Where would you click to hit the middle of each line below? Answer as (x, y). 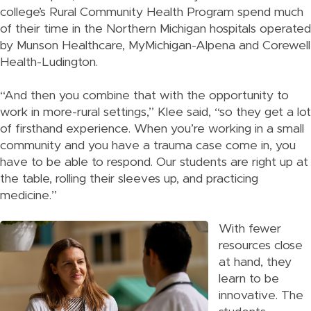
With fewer (250, 229)
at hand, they (255, 262)
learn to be (249, 279)
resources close (261, 246)
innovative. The (261, 296)
